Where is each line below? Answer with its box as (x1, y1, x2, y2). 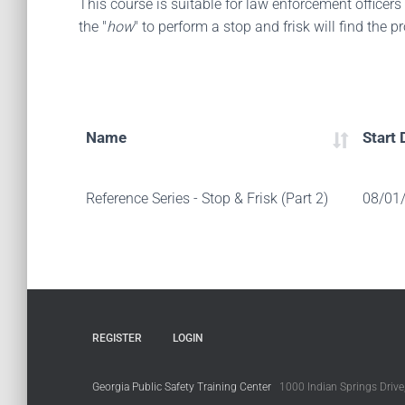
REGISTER (92, 332, 142, 344)
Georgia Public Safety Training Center (92, 381, 271, 393)
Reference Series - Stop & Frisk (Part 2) (86, 190, 328, 207)
